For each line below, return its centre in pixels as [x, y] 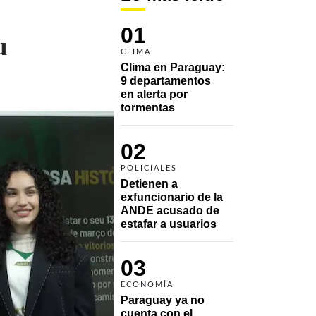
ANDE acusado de [170, 210]
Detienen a [149, 183]
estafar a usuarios [169, 224]
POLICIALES [149, 168]
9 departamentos [166, 80]
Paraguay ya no [163, 300]
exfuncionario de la [172, 197]
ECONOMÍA [147, 284]
